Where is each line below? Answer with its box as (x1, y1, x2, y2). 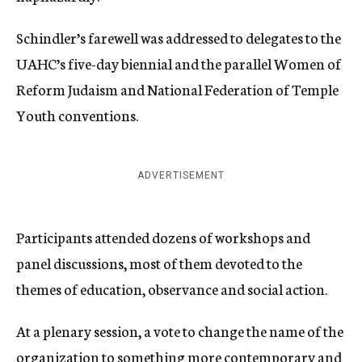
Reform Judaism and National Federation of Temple (16, 78, 339, 99)
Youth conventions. (16, 104, 138, 125)
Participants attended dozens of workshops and (16, 226, 310, 247)
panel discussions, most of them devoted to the (16, 252, 302, 273)
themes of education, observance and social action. (16, 278, 327, 299)
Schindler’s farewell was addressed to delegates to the (16, 27, 341, 48)
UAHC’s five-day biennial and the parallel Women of (16, 53, 341, 74)
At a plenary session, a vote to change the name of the (16, 320, 343, 341)
